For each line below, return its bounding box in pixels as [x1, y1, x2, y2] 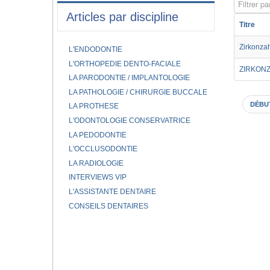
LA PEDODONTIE [68, 130, 127, 139]
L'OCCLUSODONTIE [68, 145, 137, 154]
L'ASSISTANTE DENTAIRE [68, 187, 156, 196]
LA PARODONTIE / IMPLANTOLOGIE [68, 74, 190, 83]
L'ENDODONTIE [68, 45, 122, 54]
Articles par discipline [66, 10, 178, 24]
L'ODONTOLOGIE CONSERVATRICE [68, 116, 190, 125]
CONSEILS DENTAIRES [68, 201, 148, 210]
